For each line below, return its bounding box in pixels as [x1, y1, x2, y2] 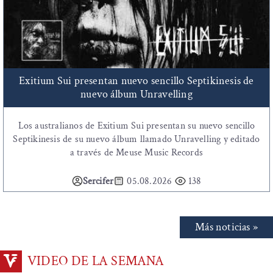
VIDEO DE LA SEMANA [27, 252, 165, 271]
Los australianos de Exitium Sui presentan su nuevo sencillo [18, 119, 255, 133]
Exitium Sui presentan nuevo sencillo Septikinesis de [19, 74, 254, 88]
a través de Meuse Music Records [69, 146, 204, 160]
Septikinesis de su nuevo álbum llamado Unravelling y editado [13, 133, 260, 146]
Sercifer [82, 175, 114, 188]
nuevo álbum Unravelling [80, 87, 193, 102]
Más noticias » [195, 220, 258, 235]
